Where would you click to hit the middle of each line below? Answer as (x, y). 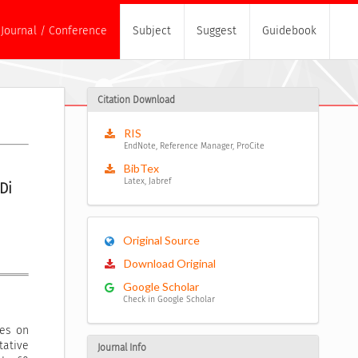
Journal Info (121, 348)
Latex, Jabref (147, 181)
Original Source (161, 241)
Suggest (217, 31)
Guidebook (289, 31)
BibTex (141, 169)
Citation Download (136, 100)
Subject (152, 31)
